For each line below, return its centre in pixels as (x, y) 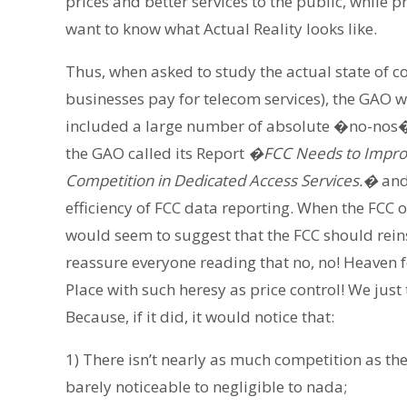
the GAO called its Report (157, 154)
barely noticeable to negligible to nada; (206, 387)
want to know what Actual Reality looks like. (221, 29)
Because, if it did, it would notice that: (200, 317)
